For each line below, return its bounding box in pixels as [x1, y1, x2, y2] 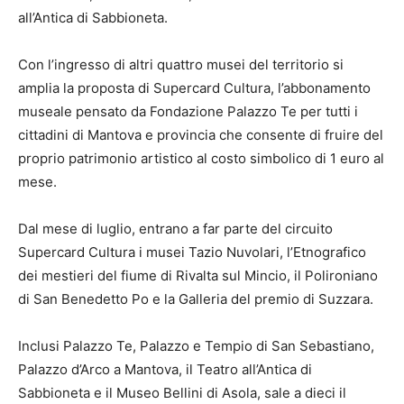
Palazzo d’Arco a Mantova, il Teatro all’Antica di [18, 361, 312, 379]
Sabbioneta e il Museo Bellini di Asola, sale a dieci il [18, 384, 346, 402]
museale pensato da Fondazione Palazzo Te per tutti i [18, 103, 358, 121]
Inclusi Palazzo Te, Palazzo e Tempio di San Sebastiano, [18, 337, 374, 355]
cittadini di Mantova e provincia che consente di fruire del [18, 126, 383, 144]
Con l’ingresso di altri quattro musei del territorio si [18, 56, 344, 74]
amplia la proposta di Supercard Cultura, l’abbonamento [18, 79, 371, 97]
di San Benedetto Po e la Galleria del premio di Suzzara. [18, 290, 373, 308]
